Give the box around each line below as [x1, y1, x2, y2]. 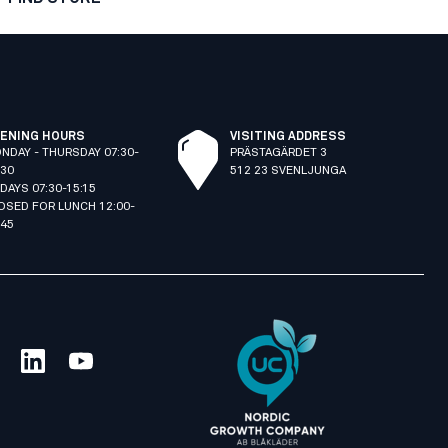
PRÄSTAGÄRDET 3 [229, 146, 327, 159]
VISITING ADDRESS [229, 130, 346, 143]
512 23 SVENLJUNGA [229, 164, 346, 177]
